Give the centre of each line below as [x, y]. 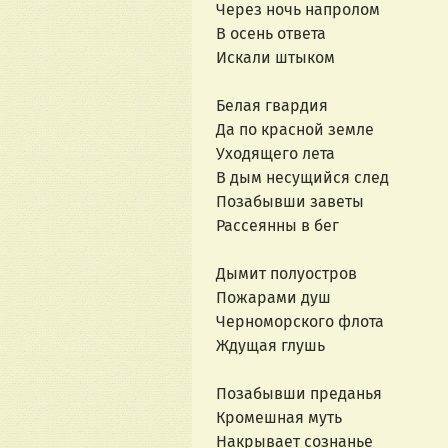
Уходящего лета [275, 154]
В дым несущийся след [302, 178]
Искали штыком [275, 58]
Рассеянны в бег [277, 226]
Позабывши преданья [299, 394]
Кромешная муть [279, 418]
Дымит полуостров [286, 274]
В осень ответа [271, 34]
